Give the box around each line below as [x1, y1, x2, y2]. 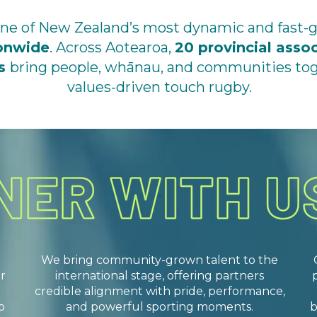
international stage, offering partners [55, 269, 265, 283]
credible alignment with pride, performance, [34, 284, 285, 299]
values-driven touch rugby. [67, 79, 253, 96]
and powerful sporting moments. [66, 300, 254, 314]
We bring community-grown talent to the [41, 253, 279, 267]
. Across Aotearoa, [49, 39, 175, 57]
